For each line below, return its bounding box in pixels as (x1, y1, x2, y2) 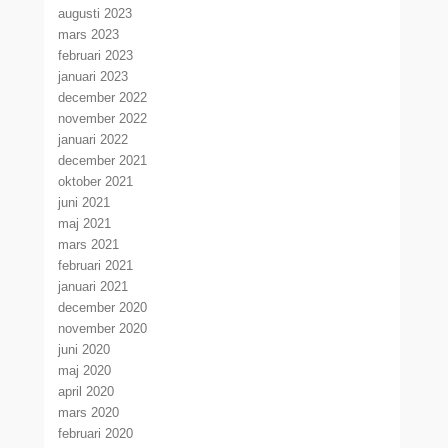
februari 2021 (58, 258, 134, 273)
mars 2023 (58, 27, 120, 42)
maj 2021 (58, 216, 112, 231)
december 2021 (58, 153, 148, 168)
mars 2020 (58, 405, 120, 420)
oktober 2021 (58, 174, 134, 189)
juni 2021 (58, 195, 111, 210)
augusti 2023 (58, 6, 133, 21)
